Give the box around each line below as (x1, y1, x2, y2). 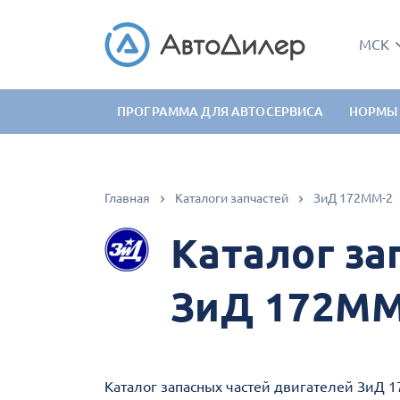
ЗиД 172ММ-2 (313, 191, 393, 205)
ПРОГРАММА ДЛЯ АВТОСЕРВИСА (117, 104, 324, 119)
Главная (104, 191, 150, 205)
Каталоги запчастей (175, 191, 288, 205)
